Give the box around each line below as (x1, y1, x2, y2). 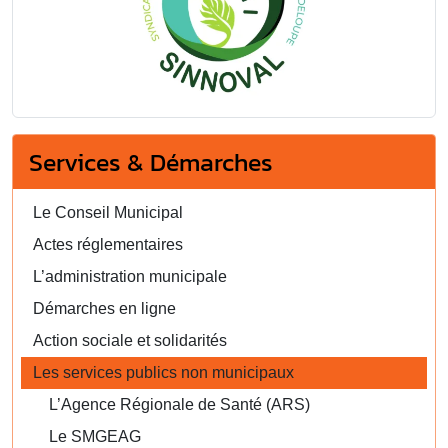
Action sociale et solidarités (33, 332, 227, 350)
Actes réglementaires (33, 236, 183, 254)
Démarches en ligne (33, 300, 176, 318)
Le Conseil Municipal (33, 204, 183, 222)
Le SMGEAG (49, 428, 141, 446)
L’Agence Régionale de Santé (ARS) (49, 396, 310, 414)
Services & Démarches (29, 143, 273, 182)
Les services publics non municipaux (33, 364, 294, 382)
